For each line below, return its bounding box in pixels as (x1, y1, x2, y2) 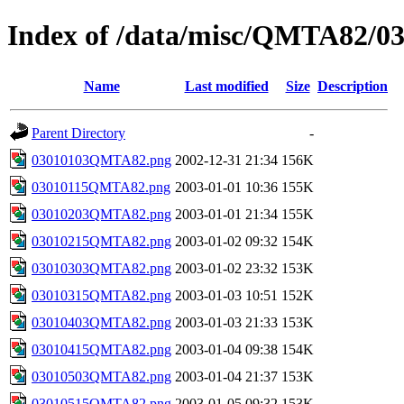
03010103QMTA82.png (32, 151, 171, 168)
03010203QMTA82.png (32, 206, 171, 222)
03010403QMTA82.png (32, 314, 171, 330)
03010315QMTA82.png (32, 287, 171, 303)
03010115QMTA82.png (32, 179, 170, 195)
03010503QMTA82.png (32, 368, 171, 384)
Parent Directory (32, 124, 125, 141)
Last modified (184, 78, 269, 94)
